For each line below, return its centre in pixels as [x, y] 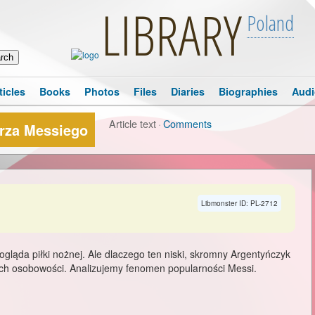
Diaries [188, 91]
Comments [187, 123]
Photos [102, 91]
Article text [133, 123]
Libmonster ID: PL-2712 [239, 203]
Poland [270, 23]
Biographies [248, 91]
